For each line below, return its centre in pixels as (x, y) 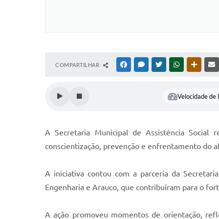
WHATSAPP (196, 65)
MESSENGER (162, 65)
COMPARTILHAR (78, 65)
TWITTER (175, 65)
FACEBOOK (143, 65)
